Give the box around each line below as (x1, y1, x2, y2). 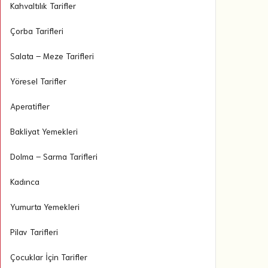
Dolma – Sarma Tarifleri (10, 151, 98, 162)
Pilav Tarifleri (10, 226, 58, 237)
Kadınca (10, 176, 39, 187)
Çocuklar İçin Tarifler (10, 251, 87, 262)
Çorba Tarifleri (10, 25, 63, 36)
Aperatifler (10, 100, 50, 111)
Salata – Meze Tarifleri (10, 50, 94, 61)
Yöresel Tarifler (10, 75, 66, 86)
